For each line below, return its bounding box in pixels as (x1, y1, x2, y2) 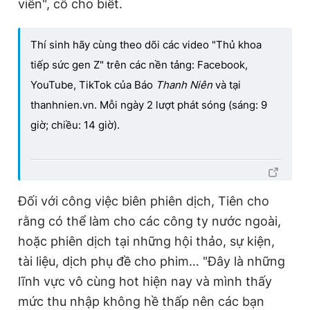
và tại (212, 77, 241, 91)
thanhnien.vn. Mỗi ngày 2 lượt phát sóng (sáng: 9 (30, 98, 267, 111)
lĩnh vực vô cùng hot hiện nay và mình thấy (18, 273, 272, 289)
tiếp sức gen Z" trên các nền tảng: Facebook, (30, 57, 248, 71)
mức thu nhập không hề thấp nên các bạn (18, 293, 264, 309)
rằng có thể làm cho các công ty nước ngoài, (18, 213, 281, 228)
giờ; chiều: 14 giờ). (30, 118, 120, 131)
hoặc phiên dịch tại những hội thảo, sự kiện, (18, 233, 275, 248)
